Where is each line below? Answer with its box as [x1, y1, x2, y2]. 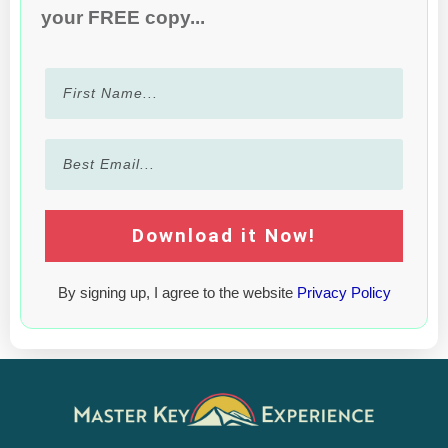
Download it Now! [132, 224, 316, 248]
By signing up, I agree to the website [57, 284, 297, 302]
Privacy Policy [296, 284, 391, 302]
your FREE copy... [41, 7, 205, 29]
